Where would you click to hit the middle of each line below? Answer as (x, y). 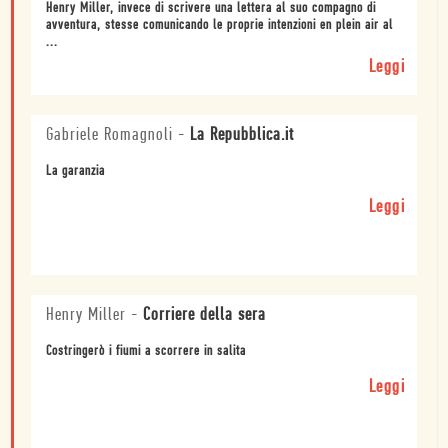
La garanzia (75, 172)
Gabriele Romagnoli (109, 136)
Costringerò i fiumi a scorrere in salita (146, 352)
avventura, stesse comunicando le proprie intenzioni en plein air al (219, 26)
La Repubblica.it (242, 136)
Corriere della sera (204, 316)
